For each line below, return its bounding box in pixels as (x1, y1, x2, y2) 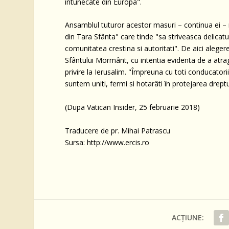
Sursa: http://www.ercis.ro (65, 137, 150, 147)
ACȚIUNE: (172, 212, 204, 222)
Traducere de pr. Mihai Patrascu (65, 125, 171, 135)
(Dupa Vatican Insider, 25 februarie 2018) (65, 102, 200, 112)
